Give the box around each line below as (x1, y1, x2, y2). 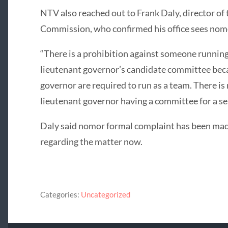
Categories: (40, 189, 79, 199)
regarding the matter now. (40, 136, 142, 148)
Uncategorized (80, 189, 130, 199)
